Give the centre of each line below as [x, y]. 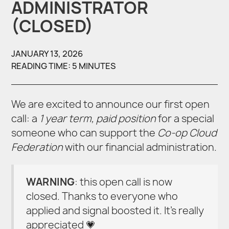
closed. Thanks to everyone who [102, 196]
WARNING [51, 182]
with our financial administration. [140, 147]
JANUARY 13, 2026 [47, 54]
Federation [37, 147]
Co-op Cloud [187, 133]
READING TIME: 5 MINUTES [64, 66]
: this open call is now [124, 182]
